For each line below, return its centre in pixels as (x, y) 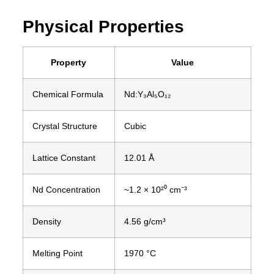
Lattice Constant (64, 157)
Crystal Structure (65, 126)
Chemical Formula (68, 94)
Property (69, 62)
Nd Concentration (66, 189)
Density (46, 221)
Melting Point (57, 253)
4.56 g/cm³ (145, 221)
